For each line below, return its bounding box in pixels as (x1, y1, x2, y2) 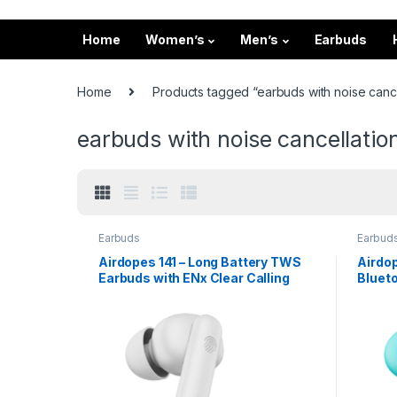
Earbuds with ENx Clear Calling (97, 270, 290, 286)
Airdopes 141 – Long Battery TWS (97, 254, 301, 270)
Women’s (145, 32, 205, 47)
